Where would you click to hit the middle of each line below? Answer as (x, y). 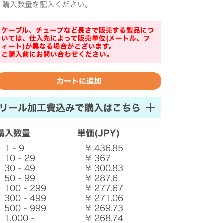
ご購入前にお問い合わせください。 (57, 55)
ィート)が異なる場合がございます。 (58, 47)
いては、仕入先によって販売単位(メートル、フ (76, 39)
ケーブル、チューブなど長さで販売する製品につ (78, 31)
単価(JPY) (98, 133)
